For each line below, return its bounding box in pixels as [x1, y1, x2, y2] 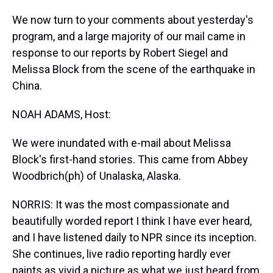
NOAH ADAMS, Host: [12, 108, 111, 121]
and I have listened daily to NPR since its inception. [12, 231, 257, 244]
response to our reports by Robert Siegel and [12, 46, 228, 59]
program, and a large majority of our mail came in [12, 30, 246, 43]
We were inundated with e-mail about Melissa [12, 136, 231, 149]
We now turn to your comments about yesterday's [12, 13, 253, 26]
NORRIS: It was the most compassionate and [12, 198, 229, 211]
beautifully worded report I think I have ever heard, [12, 214, 252, 227]
